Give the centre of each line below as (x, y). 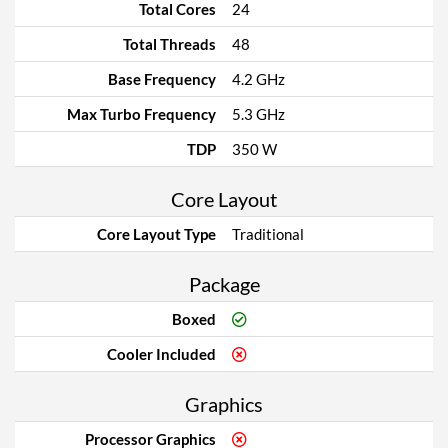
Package (224, 284)
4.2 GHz (258, 79)
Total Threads (169, 44)
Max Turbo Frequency (141, 114)
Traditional (268, 234)
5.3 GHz (258, 114)
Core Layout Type (156, 234)
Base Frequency (162, 79)
